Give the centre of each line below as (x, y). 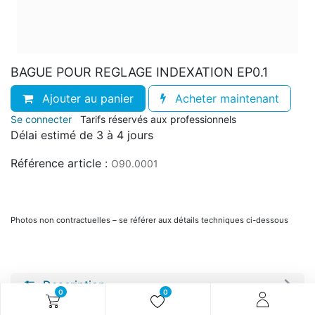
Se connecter (41, 119)
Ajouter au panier (86, 98)
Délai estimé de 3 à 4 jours (82, 135)
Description (74, 285)
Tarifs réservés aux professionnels (158, 119)
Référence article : (59, 163)
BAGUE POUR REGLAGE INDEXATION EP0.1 (139, 72)
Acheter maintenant (225, 98)
